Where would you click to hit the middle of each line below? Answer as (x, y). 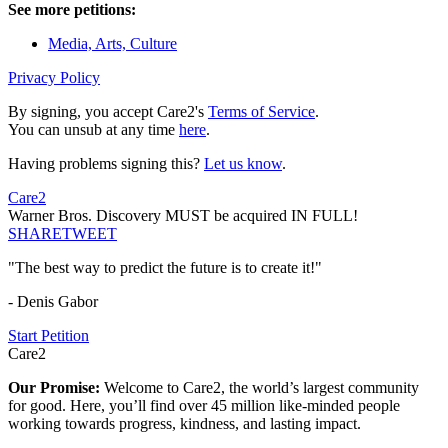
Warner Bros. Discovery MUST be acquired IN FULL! (183, 216)
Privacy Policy (54, 78)
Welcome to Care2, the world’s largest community (261, 388)
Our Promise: (56, 388)
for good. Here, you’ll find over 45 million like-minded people (204, 406)
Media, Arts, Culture (112, 44)
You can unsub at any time (93, 130)
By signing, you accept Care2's (108, 112)
